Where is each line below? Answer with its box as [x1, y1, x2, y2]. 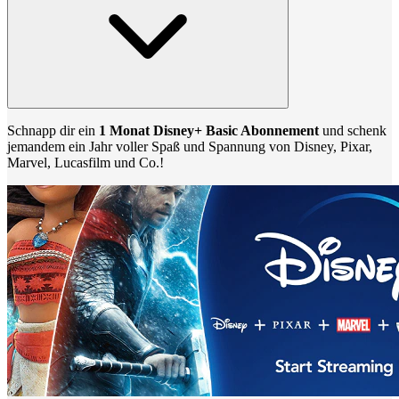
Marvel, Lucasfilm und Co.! [7, 154, 164, 170]
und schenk [319, 122, 387, 138]
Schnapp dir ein [7, 122, 99, 138]
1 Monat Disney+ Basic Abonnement [99, 122, 319, 138]
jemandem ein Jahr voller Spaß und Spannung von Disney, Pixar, [7, 138, 372, 154]
